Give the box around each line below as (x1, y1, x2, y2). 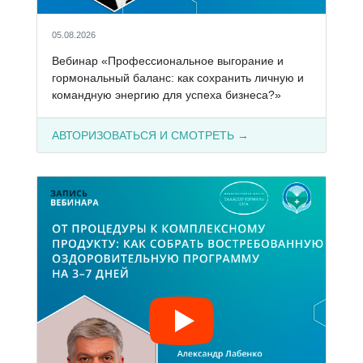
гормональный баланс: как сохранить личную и (51, 70, 304, 84)
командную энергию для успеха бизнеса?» (51, 88, 281, 101)
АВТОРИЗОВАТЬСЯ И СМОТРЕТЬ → (51, 128, 249, 142)
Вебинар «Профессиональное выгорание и (51, 53, 284, 67)
